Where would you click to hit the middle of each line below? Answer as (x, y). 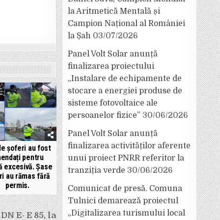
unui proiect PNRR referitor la (126, 158)
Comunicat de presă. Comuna (125, 189)
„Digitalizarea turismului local (126, 213)
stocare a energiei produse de (125, 91)
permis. (17, 186)
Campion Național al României (126, 24)
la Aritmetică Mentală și (114, 11)
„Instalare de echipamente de (125, 79)
